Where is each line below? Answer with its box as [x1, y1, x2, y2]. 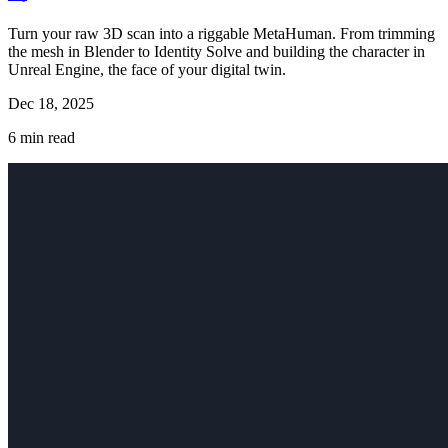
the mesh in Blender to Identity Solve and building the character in [8, 42, 425, 60]
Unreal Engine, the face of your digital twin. [8, 60, 286, 78]
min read [16, 128, 75, 146]
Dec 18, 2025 [8, 94, 94, 112]
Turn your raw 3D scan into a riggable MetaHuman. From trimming [8, 24, 435, 42]
